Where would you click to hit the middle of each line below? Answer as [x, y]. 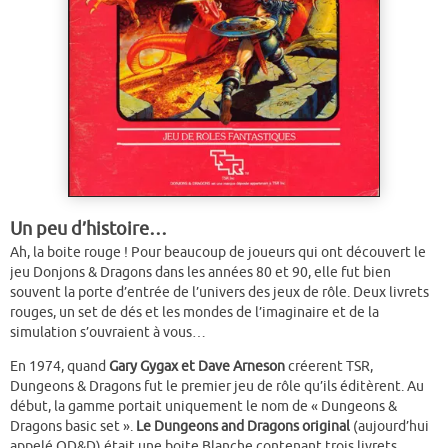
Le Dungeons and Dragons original [241, 426]
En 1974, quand [59, 366]
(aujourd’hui [389, 426]
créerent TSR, [329, 366]
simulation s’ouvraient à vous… [108, 333]
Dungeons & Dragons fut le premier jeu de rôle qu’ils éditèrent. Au [217, 386]
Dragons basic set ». [71, 426]
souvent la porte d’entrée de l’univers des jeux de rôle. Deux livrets [219, 293]
